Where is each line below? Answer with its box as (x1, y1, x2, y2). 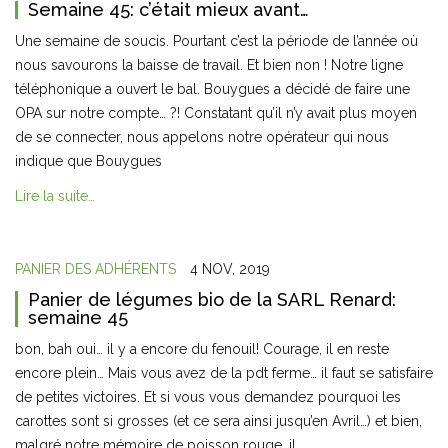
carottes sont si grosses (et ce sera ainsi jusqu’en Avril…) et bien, (15, 413, 422, 429)
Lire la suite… (15, 188, 95, 205)
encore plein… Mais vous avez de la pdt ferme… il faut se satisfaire (15, 365, 433, 381)
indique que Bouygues (15, 153, 166, 169)
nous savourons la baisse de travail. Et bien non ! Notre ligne (15, 57, 403, 73)
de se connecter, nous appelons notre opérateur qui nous (15, 129, 389, 145)
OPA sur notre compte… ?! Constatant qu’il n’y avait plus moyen (15, 105, 417, 121)
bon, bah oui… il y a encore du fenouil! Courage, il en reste (15, 341, 389, 357)
